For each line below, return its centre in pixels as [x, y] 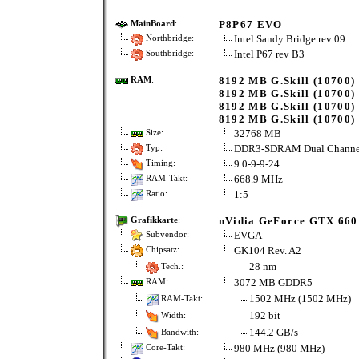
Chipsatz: [161, 250]
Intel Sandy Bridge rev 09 [289, 39]
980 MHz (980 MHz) [279, 348]
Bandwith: [178, 332]
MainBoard [152, 24]
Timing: [159, 163]
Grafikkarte [154, 220]
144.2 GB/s [273, 332]
